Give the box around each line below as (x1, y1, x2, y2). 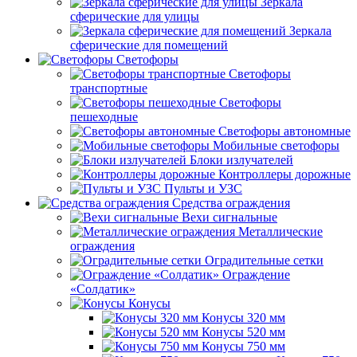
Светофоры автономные (218, 124, 351, 138)
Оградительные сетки (205, 253, 324, 267)
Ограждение (222, 268, 290, 281)
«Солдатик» (70, 282, 135, 296)
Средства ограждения (172, 196, 290, 210)
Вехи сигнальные (182, 210, 277, 224)
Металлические (238, 225, 323, 238)
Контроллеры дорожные (218, 167, 351, 181)
